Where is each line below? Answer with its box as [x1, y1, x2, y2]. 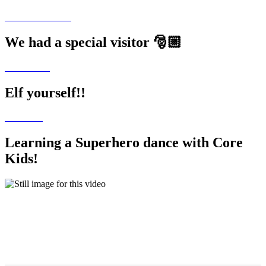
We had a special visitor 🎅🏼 [5, 34, 182, 50]
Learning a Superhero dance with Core [5, 135, 243, 151]
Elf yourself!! [5, 84, 85, 100]
